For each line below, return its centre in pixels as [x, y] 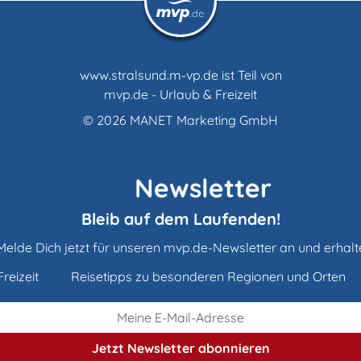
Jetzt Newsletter [143, 348]
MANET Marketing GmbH [204, 120]
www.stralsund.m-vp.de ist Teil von [180, 75]
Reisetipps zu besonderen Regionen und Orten [207, 276]
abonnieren [232, 348]
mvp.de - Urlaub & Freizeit [180, 94]
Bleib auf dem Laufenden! [180, 218]
